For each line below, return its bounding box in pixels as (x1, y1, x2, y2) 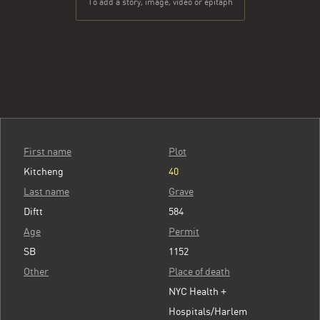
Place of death (169, 266, 230, 277)
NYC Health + (169, 286, 226, 297)
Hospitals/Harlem (169, 306, 247, 317)
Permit (169, 226, 199, 237)
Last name (24, 186, 69, 197)
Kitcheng (24, 166, 64, 177)
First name (24, 146, 71, 157)
